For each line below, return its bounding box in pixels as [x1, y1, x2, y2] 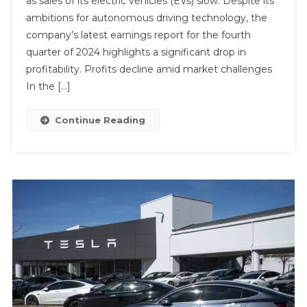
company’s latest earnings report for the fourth [25, 28, 251, 41]
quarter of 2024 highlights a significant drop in [25, 45, 246, 58]
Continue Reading [54, 114, 145, 125]
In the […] [25, 79, 71, 93]
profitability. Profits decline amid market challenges [25, 62, 272, 75]
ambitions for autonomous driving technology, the [25, 11, 267, 24]
